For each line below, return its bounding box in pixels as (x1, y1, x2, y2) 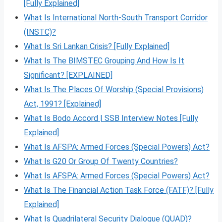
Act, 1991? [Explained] (24, 99, 101, 109)
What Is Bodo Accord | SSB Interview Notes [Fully (24, 113, 198, 123)
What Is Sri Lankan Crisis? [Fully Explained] (24, 41, 169, 51)
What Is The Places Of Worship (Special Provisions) (24, 84, 204, 94)
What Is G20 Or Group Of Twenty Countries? (24, 156, 178, 166)
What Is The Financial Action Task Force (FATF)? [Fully (24, 185, 214, 195)
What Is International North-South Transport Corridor (24, 12, 208, 22)
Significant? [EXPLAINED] (24, 70, 112, 80)
